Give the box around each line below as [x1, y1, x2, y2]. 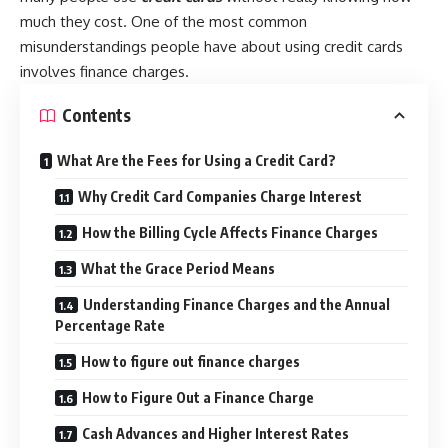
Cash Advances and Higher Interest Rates [82, 424, 349, 442]
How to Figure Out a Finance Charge [82, 388, 314, 406]
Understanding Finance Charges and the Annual [83, 295, 390, 313]
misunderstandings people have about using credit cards [20, 36, 403, 56]
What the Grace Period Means [81, 259, 275, 277]
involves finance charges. [20, 61, 189, 81]
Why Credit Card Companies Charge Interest [78, 187, 362, 205]
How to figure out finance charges [81, 352, 300, 370]
